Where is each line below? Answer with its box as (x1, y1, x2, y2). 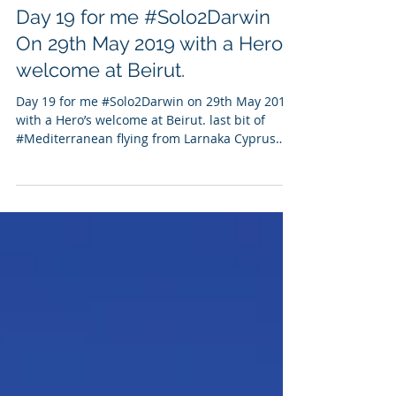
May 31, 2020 (53, 18, 119, 32)
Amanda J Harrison (53, 2, 146, 17)
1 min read (135, 18, 188, 32)
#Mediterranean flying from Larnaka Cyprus (16, 174, 276, 191)
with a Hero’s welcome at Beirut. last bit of (16, 156, 265, 172)
